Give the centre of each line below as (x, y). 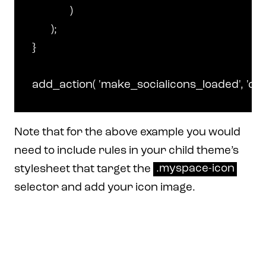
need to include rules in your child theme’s (126, 151)
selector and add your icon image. (105, 188)
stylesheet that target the (84, 169)
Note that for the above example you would (127, 132)
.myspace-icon (195, 169)
